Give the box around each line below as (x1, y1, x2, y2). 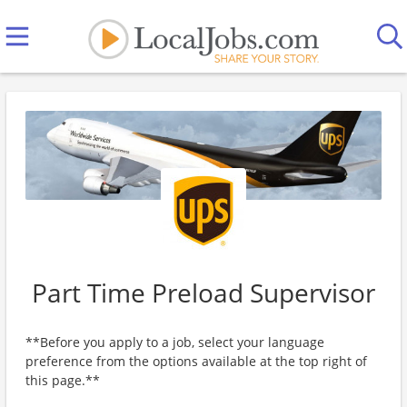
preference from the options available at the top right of (25, 352, 367, 370)
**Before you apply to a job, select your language (25, 333, 324, 351)
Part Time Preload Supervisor (32, 275, 375, 310)
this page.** (25, 372, 100, 389)
